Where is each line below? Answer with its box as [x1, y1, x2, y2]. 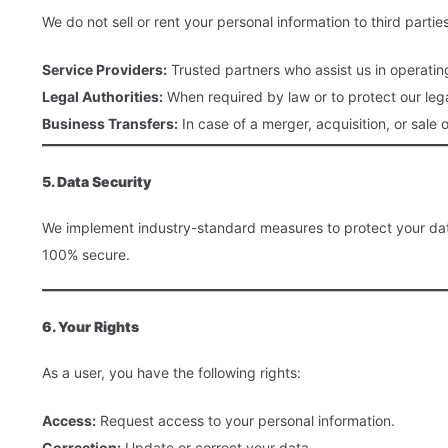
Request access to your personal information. [96, 411, 395, 429]
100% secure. [42, 246, 130, 264]
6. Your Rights [42, 318, 139, 336]
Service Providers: [42, 61, 167, 79]
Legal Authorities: [42, 88, 163, 106]
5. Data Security [42, 173, 151, 191]
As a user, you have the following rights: [42, 363, 301, 381]
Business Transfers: [42, 115, 178, 133]
